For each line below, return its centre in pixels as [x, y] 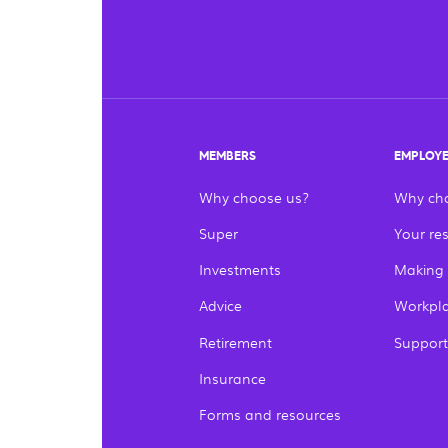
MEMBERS [228, 156]
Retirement [236, 341]
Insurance [233, 377]
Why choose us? [254, 196]
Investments [240, 269]
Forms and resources [270, 414]
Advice [221, 305]
